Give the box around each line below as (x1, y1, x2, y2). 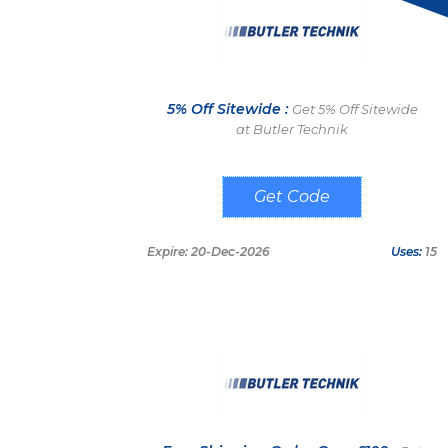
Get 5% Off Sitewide (291, 100, 418, 117)
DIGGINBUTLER (229, 188, 355, 207)
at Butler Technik (236, 120, 348, 137)
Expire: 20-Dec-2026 (147, 244, 270, 259)
